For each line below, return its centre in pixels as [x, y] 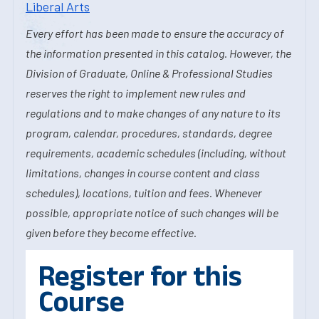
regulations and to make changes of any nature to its [153, 113]
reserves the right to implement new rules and [136, 93]
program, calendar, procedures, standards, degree [149, 133]
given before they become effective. [111, 232]
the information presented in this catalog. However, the [158, 53]
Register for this [140, 276]
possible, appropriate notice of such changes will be [152, 213]
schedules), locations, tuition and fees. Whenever [144, 193]
